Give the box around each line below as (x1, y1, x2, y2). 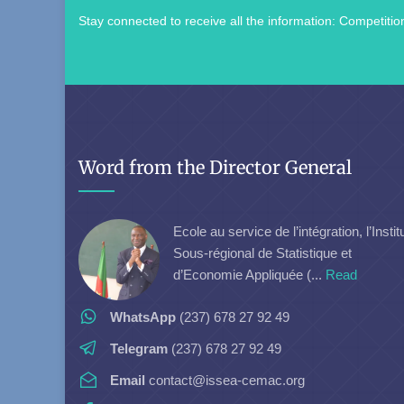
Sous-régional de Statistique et (173, 244, 352, 261)
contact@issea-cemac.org (145, 372, 305, 388)
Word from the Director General (78, 156, 352, 179)
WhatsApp (110, 309, 176, 325)
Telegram (110, 341, 168, 356)
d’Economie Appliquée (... (173, 266, 326, 282)
